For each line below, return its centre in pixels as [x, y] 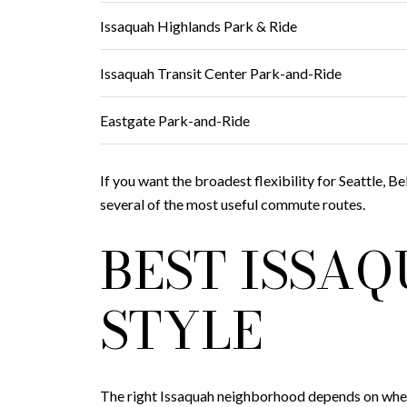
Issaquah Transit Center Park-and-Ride [221, 74]
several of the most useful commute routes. [233, 203]
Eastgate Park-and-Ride [175, 121]
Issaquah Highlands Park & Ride [199, 26]
